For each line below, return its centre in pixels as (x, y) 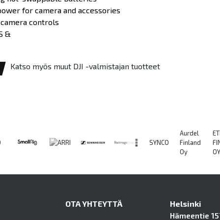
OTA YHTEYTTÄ (94, 204)
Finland (190, 142)
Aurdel (189, 133)
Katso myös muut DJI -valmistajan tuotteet (85, 66)
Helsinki (185, 204)
